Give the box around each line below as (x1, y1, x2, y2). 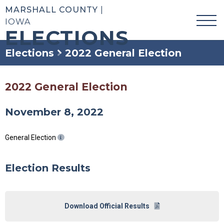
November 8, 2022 (5, 105, 103, 118)
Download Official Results (64, 201, 149, 210)
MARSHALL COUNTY (5, 5, 98, 14)
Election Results (5, 161, 90, 174)
